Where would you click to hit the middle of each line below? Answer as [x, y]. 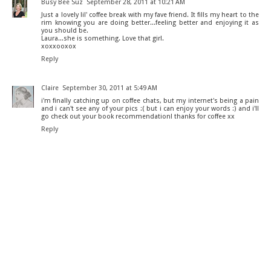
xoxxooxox [59, 47]
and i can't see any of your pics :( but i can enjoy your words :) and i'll [150, 109]
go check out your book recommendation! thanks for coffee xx [138, 117]
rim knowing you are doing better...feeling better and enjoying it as [150, 23]
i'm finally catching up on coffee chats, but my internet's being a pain [150, 101]
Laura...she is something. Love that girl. [103, 39]
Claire [50, 88]
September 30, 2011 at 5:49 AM [110, 88]
